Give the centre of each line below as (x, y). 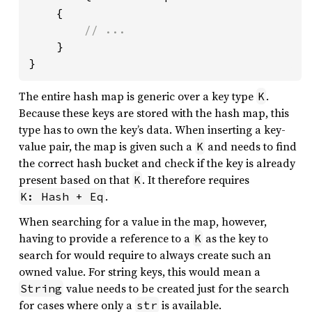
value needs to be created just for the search (176, 288)
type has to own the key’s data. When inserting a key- (152, 130)
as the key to (235, 238)
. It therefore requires (196, 180)
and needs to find (251, 146)
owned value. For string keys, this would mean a (140, 272)
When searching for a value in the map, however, (143, 221)
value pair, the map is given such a (107, 146)
